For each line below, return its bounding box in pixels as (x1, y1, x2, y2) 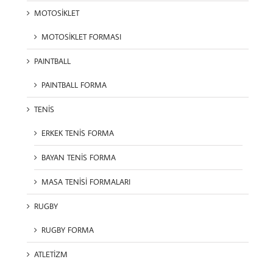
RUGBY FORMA (41, 225, 94, 235)
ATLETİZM (34, 249, 68, 260)
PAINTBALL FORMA (41, 80, 107, 90)
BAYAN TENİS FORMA (41, 152, 116, 163)
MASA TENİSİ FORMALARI (41, 177, 130, 187)
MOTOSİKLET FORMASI (41, 32, 121, 42)
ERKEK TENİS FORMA (41, 128, 114, 138)
